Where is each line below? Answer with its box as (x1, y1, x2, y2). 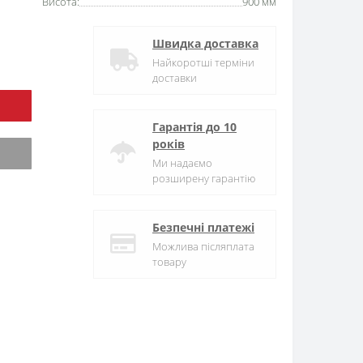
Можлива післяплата (152, 239, 254, 254)
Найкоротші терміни (152, 55, 254, 70)
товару (152, 254, 186, 270)
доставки (152, 70, 197, 86)
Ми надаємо (152, 156, 212, 171)
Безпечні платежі (152, 220, 254, 236)
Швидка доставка (152, 36, 258, 52)
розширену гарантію (152, 171, 255, 186)
